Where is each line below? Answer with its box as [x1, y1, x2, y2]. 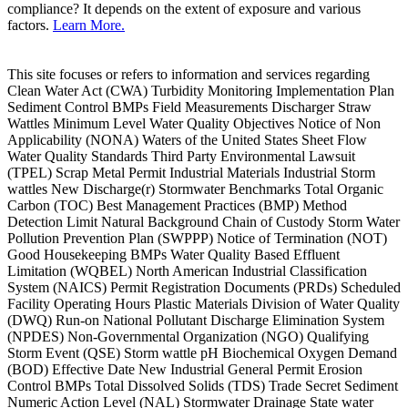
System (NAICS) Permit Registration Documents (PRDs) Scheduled [7, 280, 401, 296]
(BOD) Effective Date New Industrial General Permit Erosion [7, 362, 362, 378]
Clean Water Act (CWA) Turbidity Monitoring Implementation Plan [7, 83, 394, 99]
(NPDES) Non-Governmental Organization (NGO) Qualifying [7, 329, 369, 345]
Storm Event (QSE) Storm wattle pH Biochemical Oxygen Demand [7, 345, 397, 362]
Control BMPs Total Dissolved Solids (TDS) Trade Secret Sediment [7, 378, 398, 394]
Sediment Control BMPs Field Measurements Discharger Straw [7, 99, 372, 116]
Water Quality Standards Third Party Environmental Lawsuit [7, 148, 355, 165]
